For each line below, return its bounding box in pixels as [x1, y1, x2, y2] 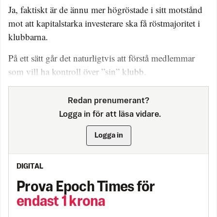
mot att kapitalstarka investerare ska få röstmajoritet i [8, 17, 200, 30]
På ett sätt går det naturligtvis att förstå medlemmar [8, 52, 195, 64]
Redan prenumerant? [68, 97, 149, 106]
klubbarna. [8, 31, 48, 43]
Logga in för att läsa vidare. [56, 110, 161, 119]
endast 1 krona [16, 195, 106, 209]
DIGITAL [16, 163, 43, 170]
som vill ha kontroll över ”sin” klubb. [8, 65, 146, 78]
